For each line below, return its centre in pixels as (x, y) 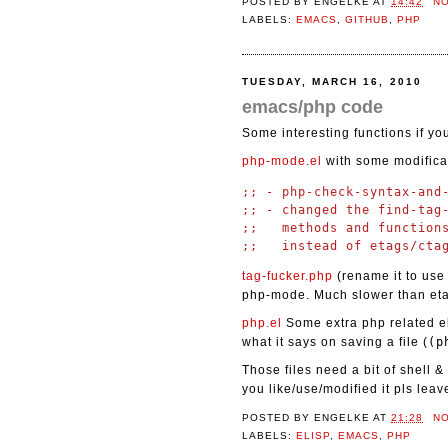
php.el (262, 323)
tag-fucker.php (287, 276)
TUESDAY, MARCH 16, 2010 (332, 81)
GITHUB (367, 20)
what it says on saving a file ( (335, 342)
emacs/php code (312, 107)
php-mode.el (282, 161)
